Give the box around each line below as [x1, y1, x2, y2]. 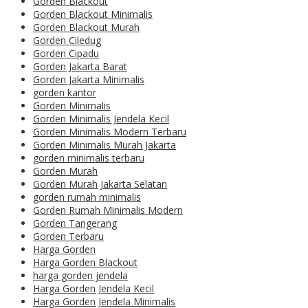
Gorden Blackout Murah [33, 21, 140, 34]
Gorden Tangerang [33, 217, 117, 230]
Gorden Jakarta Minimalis [33, 73, 144, 87]
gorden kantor [33, 86, 96, 100]
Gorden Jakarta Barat [33, 60, 127, 74]
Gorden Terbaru [33, 230, 104, 243]
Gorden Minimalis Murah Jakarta [33, 138, 176, 152]
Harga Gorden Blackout [33, 256, 137, 269]
